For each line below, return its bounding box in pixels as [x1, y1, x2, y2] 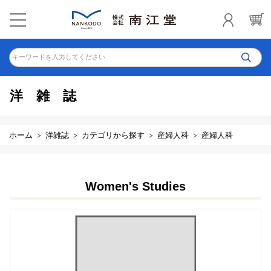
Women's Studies [85, 180, 186, 193]
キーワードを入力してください [12, 53, 105, 60]
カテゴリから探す [82, 131, 145, 140]
